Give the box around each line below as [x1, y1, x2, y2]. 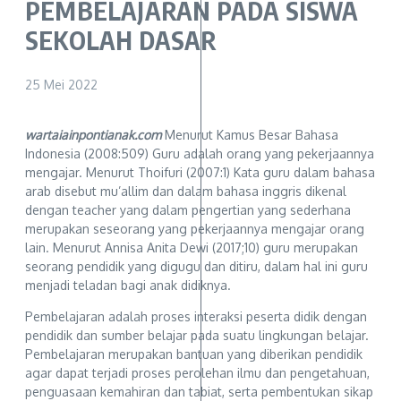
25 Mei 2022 [25, 77, 98, 93]
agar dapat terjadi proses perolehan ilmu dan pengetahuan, [25, 365, 370, 381]
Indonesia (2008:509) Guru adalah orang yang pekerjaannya [25, 146, 374, 162]
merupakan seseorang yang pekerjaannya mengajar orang [25, 221, 364, 237]
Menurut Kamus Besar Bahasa [161, 127, 338, 143]
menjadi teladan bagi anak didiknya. [25, 277, 231, 294]
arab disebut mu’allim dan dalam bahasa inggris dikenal [25, 183, 346, 200]
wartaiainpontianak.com [25, 127, 161, 143]
